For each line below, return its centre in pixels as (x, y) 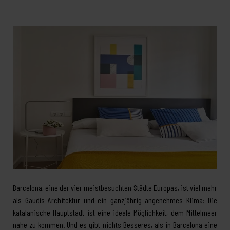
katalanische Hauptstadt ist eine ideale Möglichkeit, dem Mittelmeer (115, 213)
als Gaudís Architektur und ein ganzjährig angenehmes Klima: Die (115, 200)
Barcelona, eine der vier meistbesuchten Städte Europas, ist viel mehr (115, 188)
